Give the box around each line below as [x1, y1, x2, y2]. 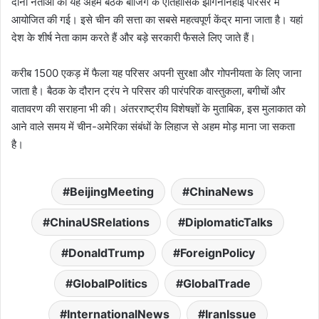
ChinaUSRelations [50, 214, 150, 229]
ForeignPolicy [179, 245, 255, 260]
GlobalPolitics [72, 276, 147, 291]
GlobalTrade [182, 276, 251, 291]
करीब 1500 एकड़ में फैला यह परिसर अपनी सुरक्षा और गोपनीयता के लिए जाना [11, 66, 301, 80]
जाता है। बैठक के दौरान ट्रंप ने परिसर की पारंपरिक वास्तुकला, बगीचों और [11, 83, 286, 98]
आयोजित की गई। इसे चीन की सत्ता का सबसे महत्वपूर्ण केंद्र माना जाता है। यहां [11, 12, 303, 26]
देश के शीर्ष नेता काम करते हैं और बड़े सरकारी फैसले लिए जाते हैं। [11, 30, 256, 44]
